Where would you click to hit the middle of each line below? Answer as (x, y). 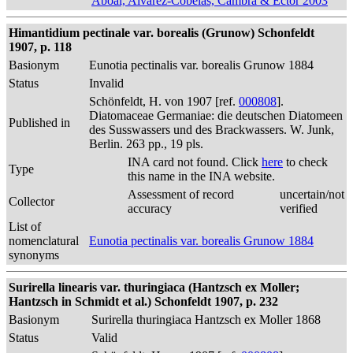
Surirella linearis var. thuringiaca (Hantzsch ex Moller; (154, 287)
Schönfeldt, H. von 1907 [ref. (164, 101)
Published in (39, 123)
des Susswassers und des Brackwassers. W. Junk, (212, 130)
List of (25, 227)
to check (305, 162)
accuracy (150, 208)
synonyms (34, 255)
